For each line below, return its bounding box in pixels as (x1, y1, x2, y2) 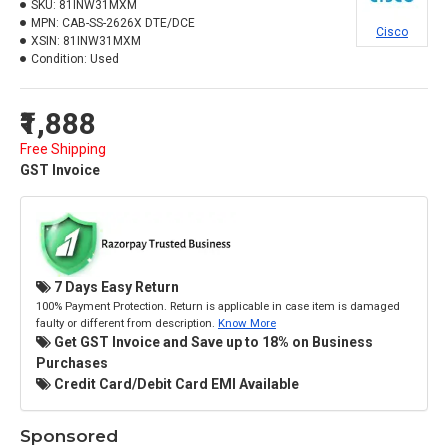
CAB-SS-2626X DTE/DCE (62, 16, 195, 30)
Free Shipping (20, 141, 106, 157)
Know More (218, 315, 276, 330)
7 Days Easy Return (51, 278, 179, 295)
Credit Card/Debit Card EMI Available (51, 375, 299, 392)
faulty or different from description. (36, 315, 218, 330)
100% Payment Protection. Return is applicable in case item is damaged (36, 298, 400, 313)
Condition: (31, 52, 87, 66)
